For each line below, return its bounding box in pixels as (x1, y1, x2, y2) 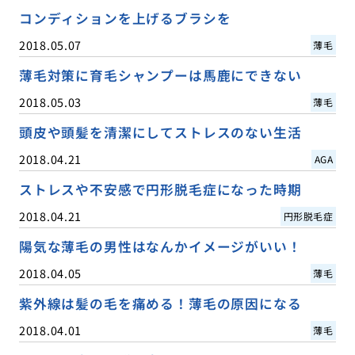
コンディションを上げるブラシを (18, 8, 231, 28)
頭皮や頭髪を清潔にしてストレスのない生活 (18, 123, 302, 143)
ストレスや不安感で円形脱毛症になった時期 (18, 180, 302, 200)
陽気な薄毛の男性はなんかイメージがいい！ (18, 237, 302, 257)
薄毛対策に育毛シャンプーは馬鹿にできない (18, 65, 302, 85)
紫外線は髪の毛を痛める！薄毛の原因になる (18, 294, 302, 314)
